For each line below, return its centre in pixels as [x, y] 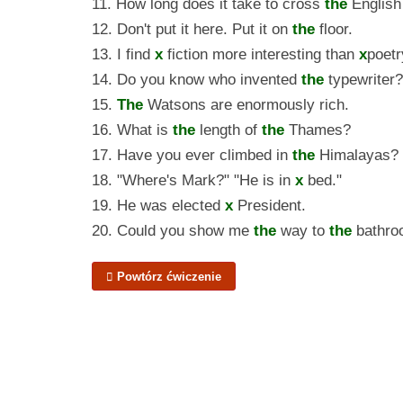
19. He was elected [158, 206]
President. [269, 206]
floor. [334, 29]
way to [303, 231]
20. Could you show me [173, 231]
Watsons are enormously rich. [246, 105]
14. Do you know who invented [197, 80]
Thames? [318, 130]
